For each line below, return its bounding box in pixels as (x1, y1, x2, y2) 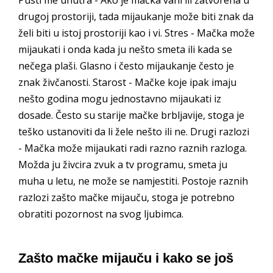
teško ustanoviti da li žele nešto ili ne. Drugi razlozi (18, 124, 249, 138)
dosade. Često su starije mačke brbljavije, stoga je (18, 108, 244, 122)
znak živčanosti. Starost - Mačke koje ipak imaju (18, 75, 236, 89)
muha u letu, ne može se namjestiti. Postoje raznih (18, 174, 248, 188)
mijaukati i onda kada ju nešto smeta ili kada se (18, 42, 232, 56)
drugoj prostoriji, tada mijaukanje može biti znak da (18, 9, 253, 23)
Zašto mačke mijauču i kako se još (18, 250, 233, 266)
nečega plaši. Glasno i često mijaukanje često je (18, 58, 234, 73)
